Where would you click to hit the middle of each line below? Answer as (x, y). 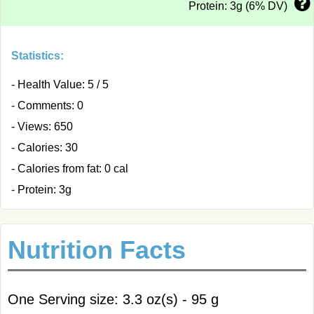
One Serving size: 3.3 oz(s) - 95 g (113, 299)
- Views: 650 (42, 127)
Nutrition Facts (97, 250)
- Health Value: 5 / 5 (60, 84)
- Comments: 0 (47, 105)
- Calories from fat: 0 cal (70, 169)
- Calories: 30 (45, 148)
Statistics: (37, 56)
